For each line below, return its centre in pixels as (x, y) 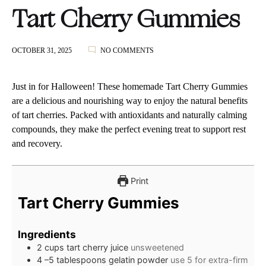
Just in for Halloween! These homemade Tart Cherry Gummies (130, 86)
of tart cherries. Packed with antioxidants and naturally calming (129, 115)
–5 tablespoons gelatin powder (106, 259)
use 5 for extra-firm (209, 259)
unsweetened (157, 247)
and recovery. (37, 143)
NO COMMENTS (127, 50)
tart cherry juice (97, 247)
